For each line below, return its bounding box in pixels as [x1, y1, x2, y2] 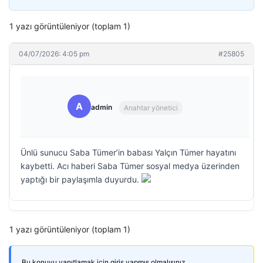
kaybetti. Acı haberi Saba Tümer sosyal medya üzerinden [21, 161, 240, 171]
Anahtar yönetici [124, 103, 178, 112]
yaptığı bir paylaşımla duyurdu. [21, 174, 141, 184]
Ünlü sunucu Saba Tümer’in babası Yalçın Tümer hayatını [21, 147, 236, 157]
